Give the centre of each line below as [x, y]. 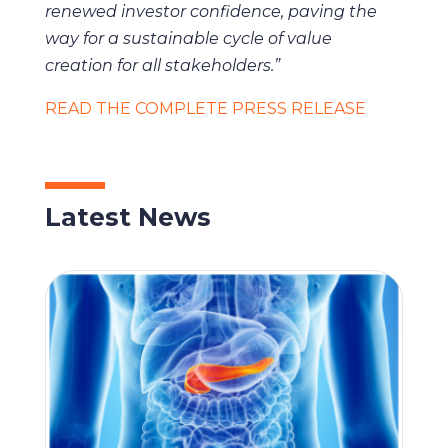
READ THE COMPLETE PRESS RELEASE [205, 108]
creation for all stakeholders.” [164, 65]
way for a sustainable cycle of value [188, 38]
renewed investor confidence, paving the [210, 11]
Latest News [127, 217]
